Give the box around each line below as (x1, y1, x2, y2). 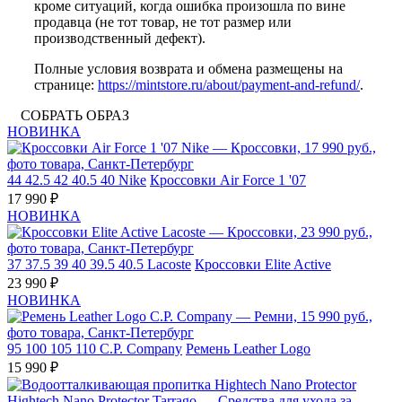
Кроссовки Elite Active (195, 257, 331, 273)
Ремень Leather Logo (186, 341, 310, 357)
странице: (34, 77, 98, 93)
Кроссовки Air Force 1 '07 (150, 172, 306, 188)
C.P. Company (100, 341, 182, 357)
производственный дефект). (34, 31, 205, 47)
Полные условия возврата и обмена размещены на (34, 61, 343, 77)
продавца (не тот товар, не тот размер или (34, 14, 292, 31)
